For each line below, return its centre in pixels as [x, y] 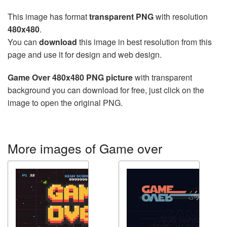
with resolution [181, 16]
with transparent [162, 77]
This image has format [48, 16]
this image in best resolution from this [144, 42]
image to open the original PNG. [65, 103]
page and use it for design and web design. [85, 54]
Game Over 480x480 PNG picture [70, 77]
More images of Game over [85, 148]
